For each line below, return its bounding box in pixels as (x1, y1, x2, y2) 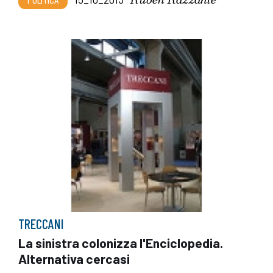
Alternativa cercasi (18, 251, 130, 267)
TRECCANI (18, 216, 64, 232)
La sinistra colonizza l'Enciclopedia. (18, 235, 223, 251)
